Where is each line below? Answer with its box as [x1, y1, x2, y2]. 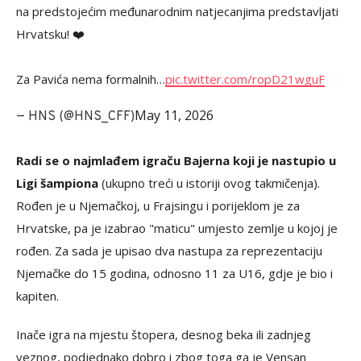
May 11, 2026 [135, 106, 214, 125]
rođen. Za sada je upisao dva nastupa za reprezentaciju [16, 243, 322, 259]
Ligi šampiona [16, 175, 98, 192]
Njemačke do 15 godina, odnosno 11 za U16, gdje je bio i [16, 265, 333, 282]
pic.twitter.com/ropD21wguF [165, 71, 325, 88]
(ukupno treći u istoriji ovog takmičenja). [98, 175, 320, 192]
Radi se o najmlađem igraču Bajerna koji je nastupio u [16, 152, 336, 169]
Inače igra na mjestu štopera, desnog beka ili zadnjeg [16, 326, 311, 343]
